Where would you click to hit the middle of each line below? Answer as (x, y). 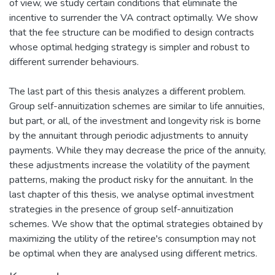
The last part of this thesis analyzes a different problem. (127, 91)
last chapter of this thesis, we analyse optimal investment (132, 194)
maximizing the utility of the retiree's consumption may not (133, 238)
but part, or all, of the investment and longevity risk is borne (135, 121)
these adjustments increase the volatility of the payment (130, 165)
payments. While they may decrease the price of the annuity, (137, 150)
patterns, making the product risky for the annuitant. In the (131, 180)
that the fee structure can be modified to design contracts (132, 32)
